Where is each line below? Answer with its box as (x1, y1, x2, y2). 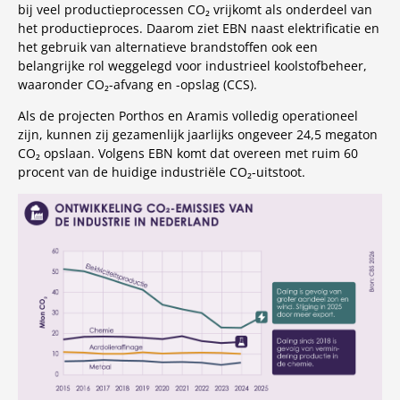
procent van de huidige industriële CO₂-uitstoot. (18, 163, 305, 181)
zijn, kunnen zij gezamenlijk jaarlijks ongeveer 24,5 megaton (18, 126, 378, 144)
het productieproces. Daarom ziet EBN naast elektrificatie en (18, 20, 379, 37)
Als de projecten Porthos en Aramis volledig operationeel (18, 107, 358, 125)
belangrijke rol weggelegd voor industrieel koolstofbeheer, (18, 57, 367, 75)
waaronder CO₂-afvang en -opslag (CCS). (18, 76, 257, 94)
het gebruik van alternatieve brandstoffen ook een (18, 38, 318, 56)
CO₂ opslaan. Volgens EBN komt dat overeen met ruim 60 (18, 145, 358, 162)
